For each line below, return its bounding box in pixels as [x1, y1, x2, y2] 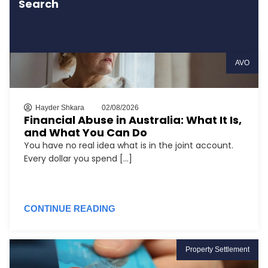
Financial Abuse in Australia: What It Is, [24, 112, 242, 127]
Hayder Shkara [35, 103, 84, 112]
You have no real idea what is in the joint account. [24, 139, 233, 151]
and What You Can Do [24, 124, 147, 140]
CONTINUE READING [24, 203, 115, 214]
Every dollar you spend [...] [24, 152, 132, 165]
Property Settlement [185, 245, 249, 254]
